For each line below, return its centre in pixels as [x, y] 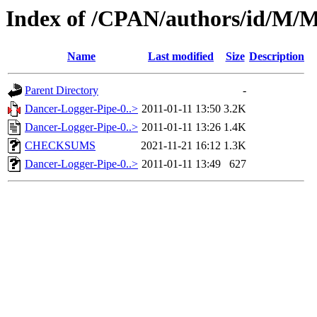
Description [277, 57]
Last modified [181, 57]
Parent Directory [62, 91]
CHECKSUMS [60, 146]
